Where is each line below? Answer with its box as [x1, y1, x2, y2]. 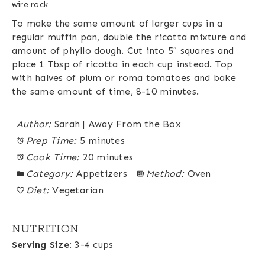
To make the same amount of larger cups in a [12, 18, 223, 30]
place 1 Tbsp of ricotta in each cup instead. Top [12, 59, 233, 70]
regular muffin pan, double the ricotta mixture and [12, 31, 246, 43]
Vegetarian [52, 185, 104, 196]
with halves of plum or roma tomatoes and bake [12, 72, 236, 84]
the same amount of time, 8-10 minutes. [12, 86, 199, 98]
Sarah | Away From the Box [54, 118, 181, 130]
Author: [17, 118, 51, 130]
